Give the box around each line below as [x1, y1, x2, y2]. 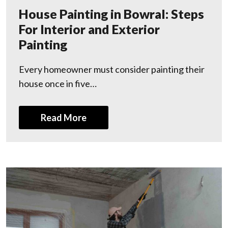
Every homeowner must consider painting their [19, 63, 205, 75]
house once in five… [19, 77, 97, 89]
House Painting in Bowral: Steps [19, 6, 204, 21]
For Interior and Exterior [19, 21, 160, 37]
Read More [41, 111, 87, 123]
